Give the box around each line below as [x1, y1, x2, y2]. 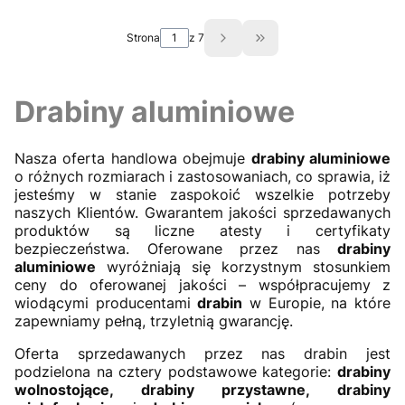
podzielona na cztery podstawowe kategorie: [14, 362, 337, 381]
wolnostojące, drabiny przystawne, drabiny [14, 380, 391, 399]
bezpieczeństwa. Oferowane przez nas [14, 239, 337, 258]
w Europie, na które [242, 293, 391, 312]
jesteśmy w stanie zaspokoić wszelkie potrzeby [14, 184, 391, 203]
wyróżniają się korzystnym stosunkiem [96, 257, 391, 276]
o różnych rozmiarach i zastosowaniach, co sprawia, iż [14, 166, 391, 185]
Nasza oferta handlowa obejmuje [14, 148, 251, 167]
